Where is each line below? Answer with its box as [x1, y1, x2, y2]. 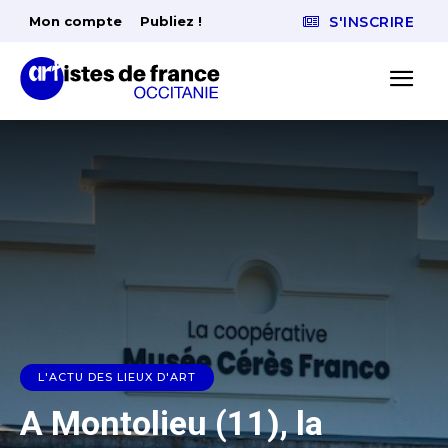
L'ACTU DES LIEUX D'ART [38, 370, 196, 385]
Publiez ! [140, 13, 202, 29]
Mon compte [29, 13, 122, 29]
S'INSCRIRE [329, 13, 414, 32]
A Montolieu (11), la [20, 403, 323, 444]
